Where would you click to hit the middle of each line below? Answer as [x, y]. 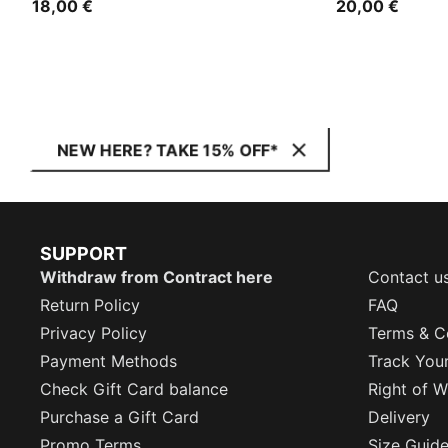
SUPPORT [83, 253]
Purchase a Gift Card [119, 417]
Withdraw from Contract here [156, 277]
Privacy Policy [93, 333]
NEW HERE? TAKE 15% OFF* [168, 150]
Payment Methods [108, 361]
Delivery [399, 417]
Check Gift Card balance [134, 389]
